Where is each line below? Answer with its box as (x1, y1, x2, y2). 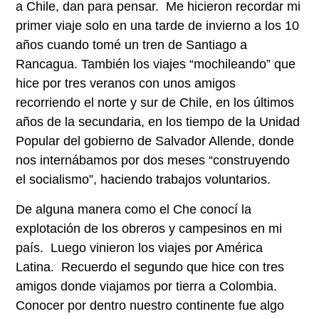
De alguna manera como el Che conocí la (16, 202, 252, 216)
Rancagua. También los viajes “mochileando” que (16, 57, 296, 72)
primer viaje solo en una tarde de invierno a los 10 (16, 19, 300, 33)
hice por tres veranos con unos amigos (16, 76, 236, 91)
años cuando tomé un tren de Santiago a (16, 38, 248, 53)
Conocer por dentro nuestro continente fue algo (16, 298, 285, 313)
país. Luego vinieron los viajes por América (16, 240, 263, 255)
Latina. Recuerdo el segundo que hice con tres (16, 259, 285, 274)
